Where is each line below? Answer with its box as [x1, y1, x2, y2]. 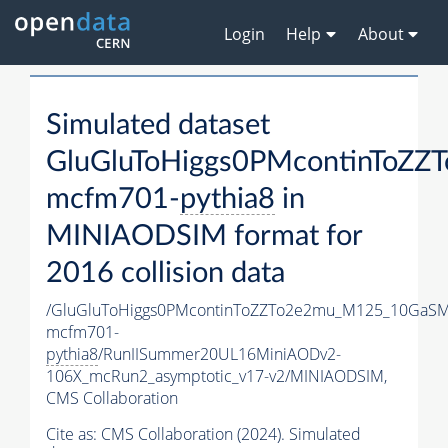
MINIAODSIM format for [46, 222, 362, 252]
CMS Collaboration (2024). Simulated [101, 423, 361, 446]
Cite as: [46, 423, 101, 446]
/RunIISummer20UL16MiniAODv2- [98, 343, 341, 366]
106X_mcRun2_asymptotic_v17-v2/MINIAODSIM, [46, 365, 387, 388]
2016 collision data [46, 259, 285, 289]
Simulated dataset [46, 111, 270, 141]
